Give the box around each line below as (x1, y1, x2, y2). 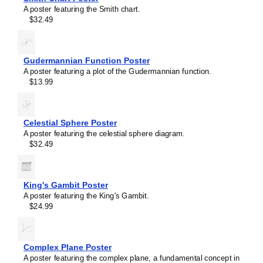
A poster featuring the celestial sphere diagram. (23, 129, 186, 138)
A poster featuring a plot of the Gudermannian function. (23, 66, 212, 76)
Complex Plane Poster (23, 242, 112, 252)
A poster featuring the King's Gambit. (23, 191, 149, 200)
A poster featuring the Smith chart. (23, 4, 140, 14)
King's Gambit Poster (23, 180, 108, 190)
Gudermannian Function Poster (23, 56, 150, 65)
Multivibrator (35, 206, 81, 215)
